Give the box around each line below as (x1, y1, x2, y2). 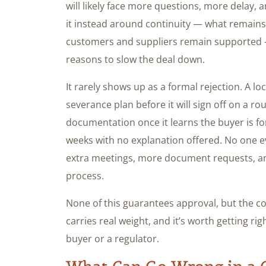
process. (66, 169, 104, 183)
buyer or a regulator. (66, 232, 159, 246)
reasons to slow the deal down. (66, 53, 205, 66)
